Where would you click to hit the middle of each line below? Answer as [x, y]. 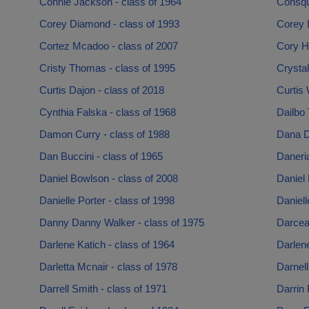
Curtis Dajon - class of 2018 [101, 90]
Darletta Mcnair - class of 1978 [108, 267]
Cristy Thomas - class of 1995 [107, 68]
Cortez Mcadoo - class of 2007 [108, 46]
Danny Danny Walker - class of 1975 [121, 222]
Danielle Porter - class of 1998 [107, 200]
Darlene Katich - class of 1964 [107, 245]
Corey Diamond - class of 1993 [109, 24]
